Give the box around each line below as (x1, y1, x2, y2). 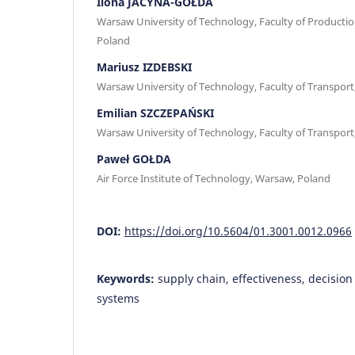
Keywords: (97, 270, 158, 286)
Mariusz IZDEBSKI (97, 59, 192, 74)
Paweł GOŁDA (97, 151, 171, 166)
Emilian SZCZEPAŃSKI (97, 105, 214, 120)
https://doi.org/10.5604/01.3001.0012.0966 (124, 223, 352, 239)
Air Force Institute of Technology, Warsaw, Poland (97, 170, 330, 185)
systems (97, 290, 139, 306)
